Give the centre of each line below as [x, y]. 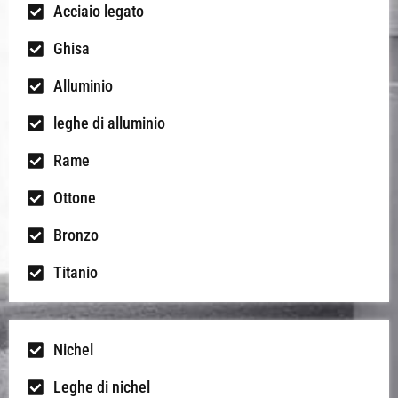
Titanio [76, 273]
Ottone [75, 198]
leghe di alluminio [109, 123]
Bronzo [76, 235]
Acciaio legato [99, 12]
